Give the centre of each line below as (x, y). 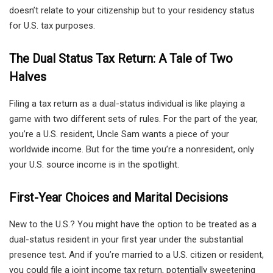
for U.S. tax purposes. (52, 26)
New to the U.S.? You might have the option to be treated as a (133, 225)
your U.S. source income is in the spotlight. (94, 165)
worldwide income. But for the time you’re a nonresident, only (132, 150)
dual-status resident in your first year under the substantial (126, 240)
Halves (28, 77)
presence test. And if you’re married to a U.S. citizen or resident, (136, 255)
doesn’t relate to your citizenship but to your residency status (132, 11)
